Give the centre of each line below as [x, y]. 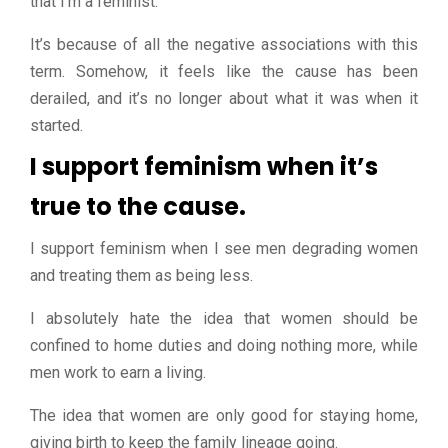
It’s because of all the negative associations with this [224, 45]
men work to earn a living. [118, 373]
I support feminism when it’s [204, 167]
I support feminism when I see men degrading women [224, 249]
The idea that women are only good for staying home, [224, 416]
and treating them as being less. [141, 276]
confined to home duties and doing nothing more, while [224, 346]
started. [56, 126]
